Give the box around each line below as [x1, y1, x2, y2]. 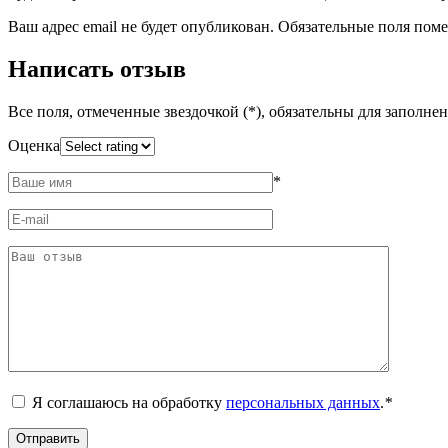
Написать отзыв [8, 55, 186, 82]
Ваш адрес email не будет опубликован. [8, 17, 274, 35]
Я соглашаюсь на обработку [32, 393, 226, 411]
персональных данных [226, 393, 380, 411]
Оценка [8, 136, 60, 154]
